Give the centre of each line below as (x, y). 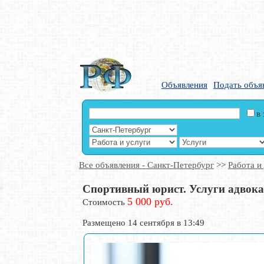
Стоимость (105, 202)
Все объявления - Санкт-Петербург (146, 165)
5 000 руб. (150, 202)
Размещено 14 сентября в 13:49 (143, 223)
